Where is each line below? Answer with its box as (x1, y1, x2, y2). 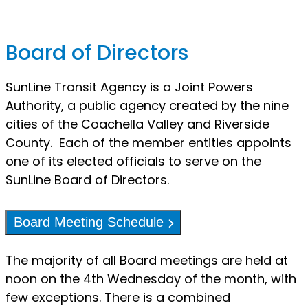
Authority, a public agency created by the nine (5, 96, 289, 114)
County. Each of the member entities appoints (5, 133, 291, 151)
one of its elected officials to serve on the (5, 152, 261, 170)
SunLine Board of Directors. (5, 170, 169, 188)
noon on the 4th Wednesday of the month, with (5, 269, 296, 287)
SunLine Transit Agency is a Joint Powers (5, 78, 253, 96)
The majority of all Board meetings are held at (5, 251, 288, 269)
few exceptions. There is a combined (5, 288, 230, 306)
